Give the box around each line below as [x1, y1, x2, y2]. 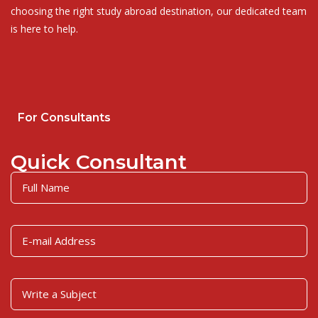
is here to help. [11, 22, 78, 35]
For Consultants [18, 111, 111, 124]
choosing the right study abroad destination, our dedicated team [11, 4, 307, 18]
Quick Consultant [11, 150, 187, 174]
